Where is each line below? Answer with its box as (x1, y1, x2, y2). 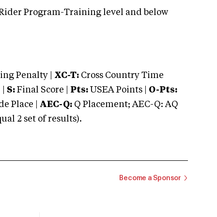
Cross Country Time (81, 71, 164, 80)
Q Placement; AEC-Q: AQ (72, 100, 178, 109)
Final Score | (15, 86, 68, 94)
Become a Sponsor (119, 174, 181, 182)
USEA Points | (88, 86, 149, 94)
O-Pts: (149, 86, 177, 94)
